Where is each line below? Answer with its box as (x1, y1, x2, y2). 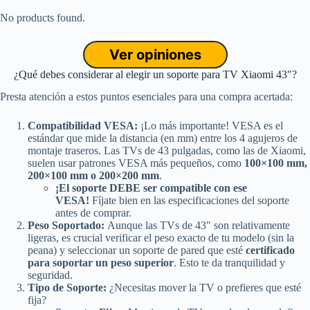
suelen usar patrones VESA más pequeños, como (28, 157, 244, 170)
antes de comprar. (55, 207, 131, 219)
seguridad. (28, 269, 73, 282)
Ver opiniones (109, 46, 201, 63)
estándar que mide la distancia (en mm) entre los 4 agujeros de (28, 132, 298, 145)
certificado (246, 244, 295, 257)
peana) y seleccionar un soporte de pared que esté (28, 244, 246, 257)
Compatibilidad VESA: (28, 120, 138, 132)
